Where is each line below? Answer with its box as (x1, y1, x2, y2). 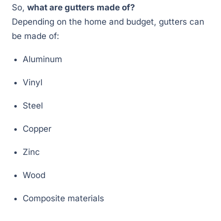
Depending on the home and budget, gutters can (12, 17, 204, 27)
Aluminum (23, 54, 62, 64)
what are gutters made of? (27, 2, 135, 12)
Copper (23, 124, 51, 134)
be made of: (12, 31, 59, 41)
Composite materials (23, 193, 104, 203)
